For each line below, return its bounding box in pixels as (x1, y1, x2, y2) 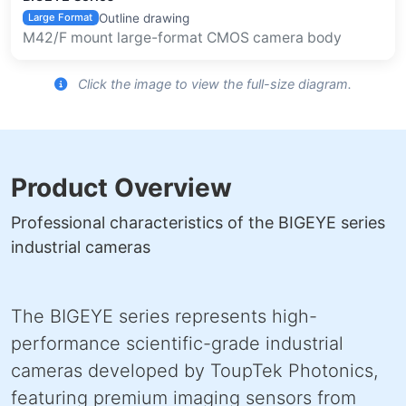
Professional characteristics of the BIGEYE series (11, 212, 385, 232)
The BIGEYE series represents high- (11, 304, 317, 327)
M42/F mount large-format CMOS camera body (22, 28, 342, 46)
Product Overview (11, 171, 232, 203)
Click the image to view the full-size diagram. (74, 75, 352, 92)
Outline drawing (98, 10, 189, 25)
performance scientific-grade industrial (11, 332, 343, 354)
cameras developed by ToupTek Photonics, (11, 359, 378, 382)
